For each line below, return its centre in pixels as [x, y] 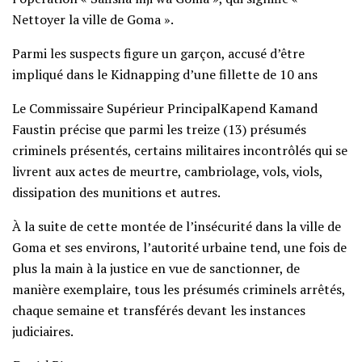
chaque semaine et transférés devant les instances [159, 310]
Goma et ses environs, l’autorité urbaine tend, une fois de [179, 247]
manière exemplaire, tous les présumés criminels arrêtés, [179, 289]
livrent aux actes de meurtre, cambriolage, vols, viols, [167, 171]
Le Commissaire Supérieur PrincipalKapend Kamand [165, 108]
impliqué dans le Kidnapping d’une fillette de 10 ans [165, 74]
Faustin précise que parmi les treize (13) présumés [159, 129]
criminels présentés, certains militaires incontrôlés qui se [180, 150]
